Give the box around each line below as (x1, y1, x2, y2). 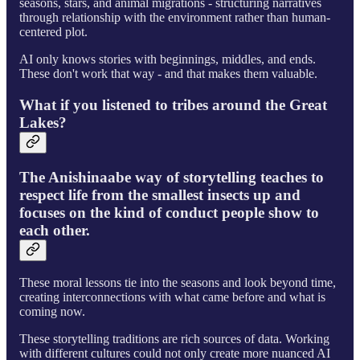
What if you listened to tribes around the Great (19, 96, 327, 114)
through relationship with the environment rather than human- (19, 10, 330, 25)
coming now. (19, 305, 85, 319)
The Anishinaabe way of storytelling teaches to (19, 168, 324, 186)
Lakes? (19, 114, 67, 132)
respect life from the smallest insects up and (19, 186, 301, 203)
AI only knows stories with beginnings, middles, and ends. (19, 52, 316, 67)
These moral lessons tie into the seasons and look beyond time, (19, 276, 336, 290)
